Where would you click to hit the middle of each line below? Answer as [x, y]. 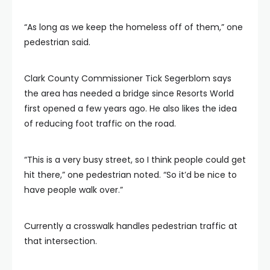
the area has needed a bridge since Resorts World [129, 93]
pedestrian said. [57, 42]
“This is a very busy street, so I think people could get [135, 159]
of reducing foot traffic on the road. [100, 123]
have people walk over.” [74, 190]
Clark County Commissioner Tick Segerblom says [128, 78]
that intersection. [61, 241]
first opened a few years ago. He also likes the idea [130, 108]
